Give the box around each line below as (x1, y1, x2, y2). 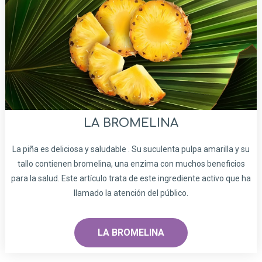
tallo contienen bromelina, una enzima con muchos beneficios (17, 159, 245, 169)
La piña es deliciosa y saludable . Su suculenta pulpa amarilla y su (12, 144, 250, 154)
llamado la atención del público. (74, 188, 188, 198)
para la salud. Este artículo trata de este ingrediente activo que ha (11, 174, 251, 184)
